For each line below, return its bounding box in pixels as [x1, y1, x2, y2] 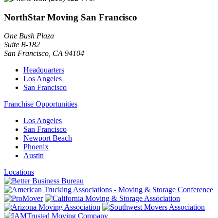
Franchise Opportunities [4, 100, 77, 109]
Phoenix [23, 143, 49, 151]
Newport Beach [23, 134, 72, 143]
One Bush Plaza [4, 32, 54, 40]
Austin [23, 151, 44, 160]
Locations [4, 168, 34, 177]
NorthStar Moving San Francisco [4, 12, 137, 22]
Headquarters [23, 66, 64, 74]
